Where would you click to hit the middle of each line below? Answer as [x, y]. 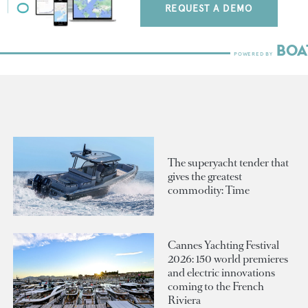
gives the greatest [205, 176]
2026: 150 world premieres [228, 258]
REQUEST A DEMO [209, 9]
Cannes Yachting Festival [223, 245]
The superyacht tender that [228, 162]
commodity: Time [209, 190]
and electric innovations [221, 272]
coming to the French [216, 286]
